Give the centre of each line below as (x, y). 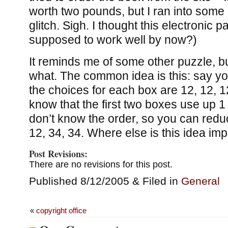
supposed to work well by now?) (113, 39)
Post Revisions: (58, 153)
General (200, 181)
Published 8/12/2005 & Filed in (105, 181)
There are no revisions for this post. (101, 164)
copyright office (61, 210)
